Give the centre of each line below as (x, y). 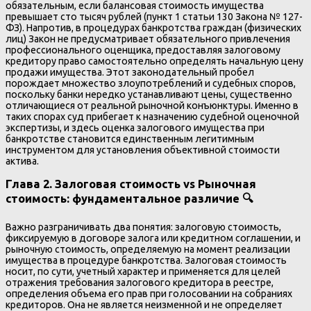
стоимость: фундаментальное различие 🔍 (129, 199)
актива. (22, 161)
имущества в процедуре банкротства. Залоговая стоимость (146, 260)
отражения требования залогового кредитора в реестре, (140, 282)
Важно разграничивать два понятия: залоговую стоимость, (143, 227)
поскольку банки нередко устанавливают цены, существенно (149, 94)
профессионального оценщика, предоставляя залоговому (143, 50)
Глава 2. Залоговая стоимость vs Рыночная (131, 184)
